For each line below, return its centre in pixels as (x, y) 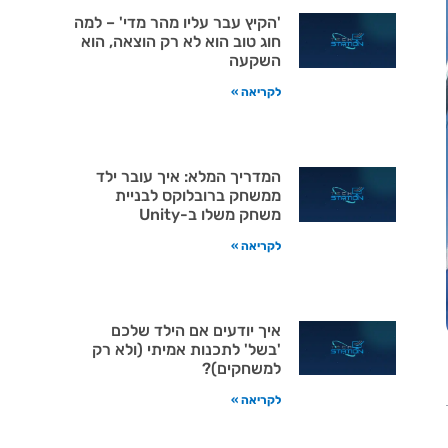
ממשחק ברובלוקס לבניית (197, 195)
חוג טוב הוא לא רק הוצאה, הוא (180, 41)
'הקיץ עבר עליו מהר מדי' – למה (177, 22)
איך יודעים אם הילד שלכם (195, 330)
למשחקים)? (241, 368)
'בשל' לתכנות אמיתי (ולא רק (186, 349)
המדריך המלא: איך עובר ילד (188, 176)
